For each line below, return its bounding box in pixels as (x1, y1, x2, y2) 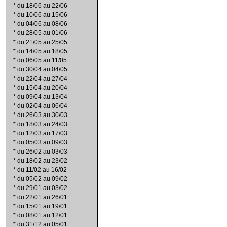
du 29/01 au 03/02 (17, 184, 67, 192)
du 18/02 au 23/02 (17, 157, 67, 164)
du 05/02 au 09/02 (17, 175, 67, 182)
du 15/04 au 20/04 (17, 84, 67, 91)
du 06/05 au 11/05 (17, 57, 67, 64)
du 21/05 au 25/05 (17, 39, 67, 46)
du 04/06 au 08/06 (17, 20, 67, 27)
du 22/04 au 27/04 (17, 75, 67, 82)
